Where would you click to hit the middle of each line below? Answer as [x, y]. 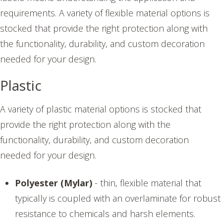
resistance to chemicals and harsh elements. [106, 214]
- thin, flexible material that [147, 183]
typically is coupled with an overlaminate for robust [118, 198]
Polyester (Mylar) [54, 183]
